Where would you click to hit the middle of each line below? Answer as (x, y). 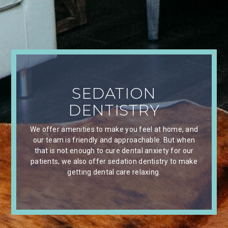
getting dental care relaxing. (114, 172)
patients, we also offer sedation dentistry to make (114, 162)
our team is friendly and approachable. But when (114, 140)
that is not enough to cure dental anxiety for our (114, 151)
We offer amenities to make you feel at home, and (114, 130)
